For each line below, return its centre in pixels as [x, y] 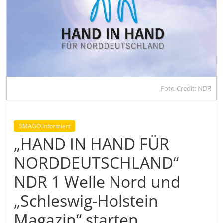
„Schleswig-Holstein [86, 200]
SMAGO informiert [45, 126]
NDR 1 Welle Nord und [98, 181]
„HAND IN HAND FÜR [92, 143]
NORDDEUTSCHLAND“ [97, 162]
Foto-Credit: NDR [186, 88]
